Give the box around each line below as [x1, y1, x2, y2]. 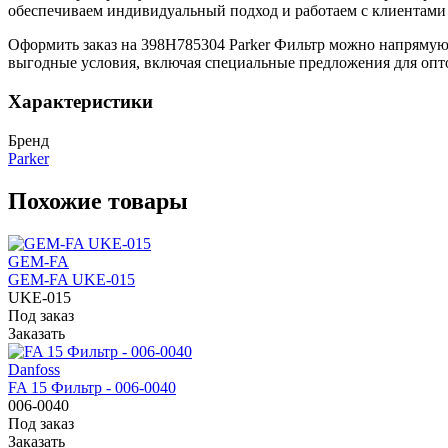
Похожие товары [8, 187, 188, 214]
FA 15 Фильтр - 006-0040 [8, 378, 176, 396]
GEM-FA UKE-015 [8, 270, 135, 288]
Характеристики [8, 90, 153, 112]
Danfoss [8, 360, 60, 378]
